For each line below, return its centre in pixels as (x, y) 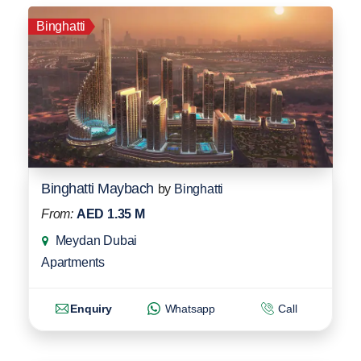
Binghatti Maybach (98, 188)
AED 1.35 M (110, 214)
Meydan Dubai (96, 240)
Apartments (73, 262)
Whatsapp (189, 308)
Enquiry (91, 308)
